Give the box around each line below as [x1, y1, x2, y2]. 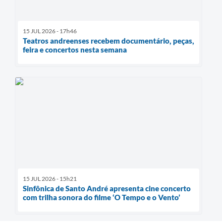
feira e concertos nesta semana [23, 45, 127, 55]
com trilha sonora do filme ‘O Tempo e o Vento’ [23, 193, 180, 202]
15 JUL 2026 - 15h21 [23, 175, 77, 183]
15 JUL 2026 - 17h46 [23, 27, 77, 35]
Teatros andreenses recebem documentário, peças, [23, 36, 194, 46]
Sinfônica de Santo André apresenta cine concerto [23, 184, 191, 193]
